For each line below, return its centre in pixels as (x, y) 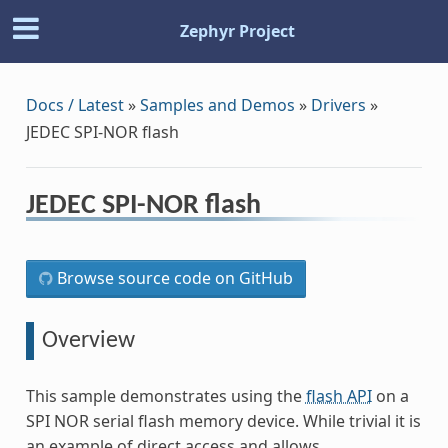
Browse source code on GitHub (172, 277)
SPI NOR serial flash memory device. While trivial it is (223, 421)
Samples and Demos (217, 104)
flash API (338, 396)
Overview (88, 340)
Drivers (338, 104)
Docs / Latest (74, 104)
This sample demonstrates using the (165, 396)
